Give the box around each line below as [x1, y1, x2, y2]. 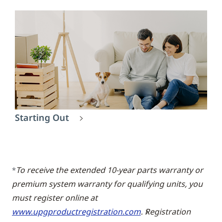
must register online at [12, 192, 98, 203]
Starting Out [15, 111, 69, 123]
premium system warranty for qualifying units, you [12, 178, 203, 189]
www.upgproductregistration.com [12, 206, 141, 217]
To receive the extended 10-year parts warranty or [16, 164, 203, 175]
